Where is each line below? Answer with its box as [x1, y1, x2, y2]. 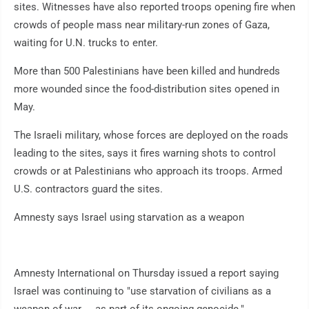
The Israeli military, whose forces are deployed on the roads [14, 129, 288, 142]
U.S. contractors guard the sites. [14, 183, 163, 196]
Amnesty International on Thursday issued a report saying [14, 267, 279, 280]
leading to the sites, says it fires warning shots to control [14, 147, 276, 160]
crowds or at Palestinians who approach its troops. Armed [14, 165, 282, 178]
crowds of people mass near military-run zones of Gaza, [14, 19, 270, 32]
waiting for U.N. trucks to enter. [14, 37, 158, 50]
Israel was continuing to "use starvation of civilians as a [14, 285, 271, 298]
